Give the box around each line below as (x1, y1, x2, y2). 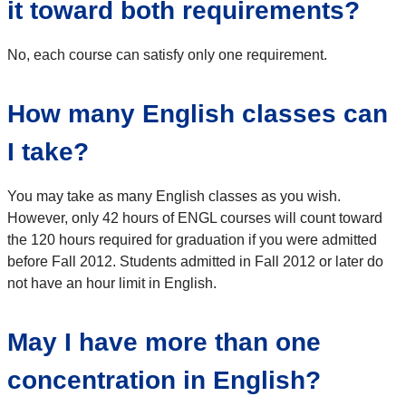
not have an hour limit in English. (7, 275, 217, 291)
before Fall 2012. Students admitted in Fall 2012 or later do (7, 253, 383, 269)
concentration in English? (7, 365, 321, 394)
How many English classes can (7, 99, 388, 128)
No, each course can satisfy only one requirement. (7, 46, 327, 63)
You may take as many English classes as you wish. (7, 188, 341, 204)
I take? (7, 137, 89, 166)
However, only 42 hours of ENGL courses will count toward (7, 209, 382, 226)
